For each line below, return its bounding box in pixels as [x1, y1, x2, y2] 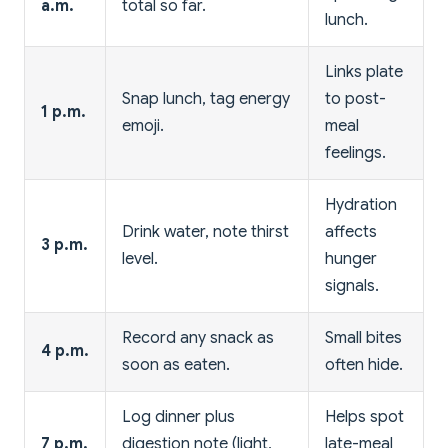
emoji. [122, 115, 164, 136]
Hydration [325, 194, 397, 215]
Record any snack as [122, 327, 274, 348]
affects [325, 221, 377, 242]
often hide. [325, 354, 403, 375]
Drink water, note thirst [122, 221, 289, 242]
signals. [325, 275, 379, 296]
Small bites [325, 327, 402, 348]
